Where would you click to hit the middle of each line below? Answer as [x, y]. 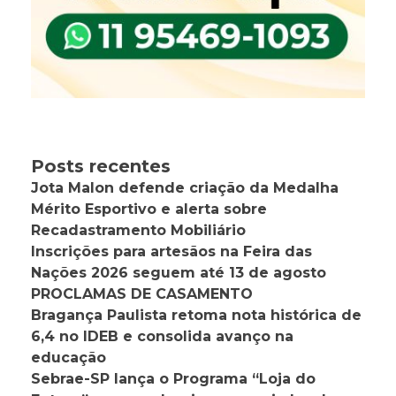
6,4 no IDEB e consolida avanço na [162, 337]
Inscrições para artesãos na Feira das [171, 252]
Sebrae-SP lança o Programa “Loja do [173, 379]
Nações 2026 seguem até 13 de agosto [179, 273]
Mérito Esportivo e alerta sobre [149, 209]
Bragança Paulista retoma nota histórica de [196, 316]
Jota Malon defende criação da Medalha [185, 188]
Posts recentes [101, 167]
